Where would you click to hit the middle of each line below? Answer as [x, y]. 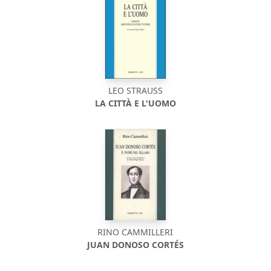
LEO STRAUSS [135, 90]
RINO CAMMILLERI [135, 232]
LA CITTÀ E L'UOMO [135, 103]
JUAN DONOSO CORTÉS [135, 245]
